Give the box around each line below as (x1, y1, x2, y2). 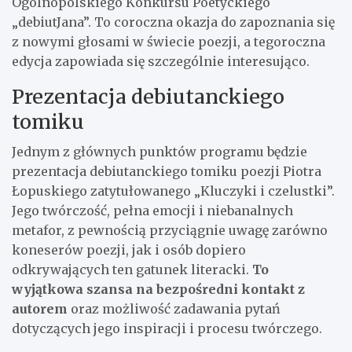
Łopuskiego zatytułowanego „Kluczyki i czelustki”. (12, 182, 335, 199)
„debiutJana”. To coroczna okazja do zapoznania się (12, 13, 335, 30)
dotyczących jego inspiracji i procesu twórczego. (12, 320, 322, 336)
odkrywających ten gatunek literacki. (12, 261, 252, 277)
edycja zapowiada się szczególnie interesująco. (12, 53, 310, 69)
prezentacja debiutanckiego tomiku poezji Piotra (12, 163, 321, 179)
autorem (12, 300, 68, 317)
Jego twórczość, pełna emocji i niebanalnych (12, 202, 293, 218)
